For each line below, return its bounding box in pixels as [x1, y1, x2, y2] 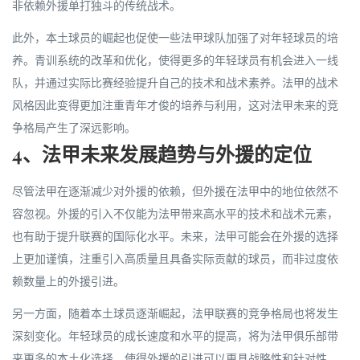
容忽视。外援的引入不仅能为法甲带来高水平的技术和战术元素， [12, 206, 338, 221]
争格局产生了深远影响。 [12, 120, 136, 135]
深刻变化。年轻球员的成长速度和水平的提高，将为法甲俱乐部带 [12, 328, 338, 343]
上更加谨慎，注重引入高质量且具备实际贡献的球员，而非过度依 [12, 251, 338, 266]
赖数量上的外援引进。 [12, 273, 125, 288]
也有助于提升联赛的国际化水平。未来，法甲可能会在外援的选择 [12, 228, 338, 243]
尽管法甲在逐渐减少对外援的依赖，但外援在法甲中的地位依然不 [12, 183, 338, 198]
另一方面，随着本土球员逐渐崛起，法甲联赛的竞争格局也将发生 [12, 305, 338, 321]
